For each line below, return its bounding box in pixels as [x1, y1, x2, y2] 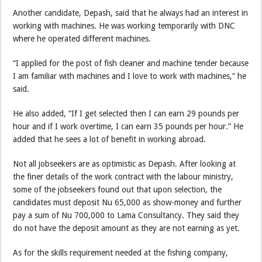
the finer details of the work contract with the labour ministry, [13, 171, 234, 181]
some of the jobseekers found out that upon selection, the [13, 184, 222, 194]
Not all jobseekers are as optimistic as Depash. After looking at [13, 158, 236, 168]
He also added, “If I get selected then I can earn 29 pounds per [13, 108, 240, 118]
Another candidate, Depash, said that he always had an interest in [13, 8, 249, 18]
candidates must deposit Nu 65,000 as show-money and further [13, 197, 242, 207]
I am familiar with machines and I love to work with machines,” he [13, 71, 247, 81]
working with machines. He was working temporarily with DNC [13, 20, 236, 30]
